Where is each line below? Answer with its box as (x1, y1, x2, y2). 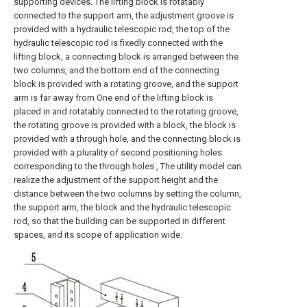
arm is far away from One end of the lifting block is (14, 93, 213, 103)
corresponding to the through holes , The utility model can (14, 161, 241, 171)
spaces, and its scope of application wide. (14, 230, 182, 240)
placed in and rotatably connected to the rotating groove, (14, 106, 238, 116)
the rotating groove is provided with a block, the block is (14, 120, 236, 130)
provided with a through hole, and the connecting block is (14, 134, 241, 144)
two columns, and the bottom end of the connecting (14, 65, 219, 75)
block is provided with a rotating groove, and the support (14, 79, 238, 89)
